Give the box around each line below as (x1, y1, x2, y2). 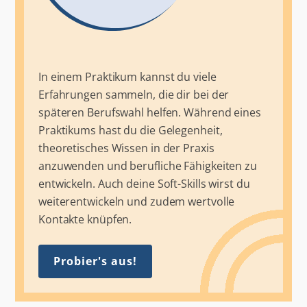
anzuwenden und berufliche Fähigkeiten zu (38, 158, 257, 173)
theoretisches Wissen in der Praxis (38, 140, 214, 156)
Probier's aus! (53, 254, 137, 269)
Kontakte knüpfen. (38, 211, 132, 227)
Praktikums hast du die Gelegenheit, (38, 122, 223, 138)
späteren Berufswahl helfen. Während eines (38, 104, 261, 120)
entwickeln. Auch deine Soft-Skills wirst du (38, 175, 250, 191)
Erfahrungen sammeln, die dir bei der (38, 86, 230, 102)
